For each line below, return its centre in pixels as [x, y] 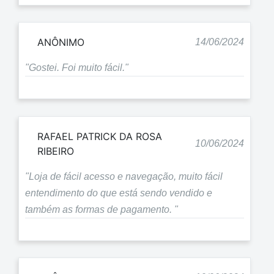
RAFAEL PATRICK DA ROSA [100, 136]
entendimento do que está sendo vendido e [119, 193]
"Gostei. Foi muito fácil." [77, 68]
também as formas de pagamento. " [102, 209]
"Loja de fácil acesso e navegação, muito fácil [124, 176]
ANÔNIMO [61, 43]
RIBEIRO [56, 151]
